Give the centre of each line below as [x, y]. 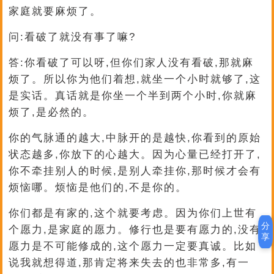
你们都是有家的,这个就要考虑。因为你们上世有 [133, 213]
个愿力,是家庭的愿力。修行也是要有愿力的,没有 [135, 230]
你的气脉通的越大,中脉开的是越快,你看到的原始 [135, 138]
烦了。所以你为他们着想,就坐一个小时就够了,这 [135, 79]
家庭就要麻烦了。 [55, 11]
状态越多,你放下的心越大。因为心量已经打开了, [135, 154]
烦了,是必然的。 [52, 112]
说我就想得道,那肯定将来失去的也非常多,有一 [129, 263]
